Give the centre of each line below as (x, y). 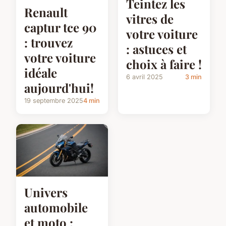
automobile (56, 207)
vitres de (150, 18)
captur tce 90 (60, 27)
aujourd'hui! (59, 88)
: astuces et (156, 49)
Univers (46, 192)
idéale (41, 72)
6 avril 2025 (145, 77)
